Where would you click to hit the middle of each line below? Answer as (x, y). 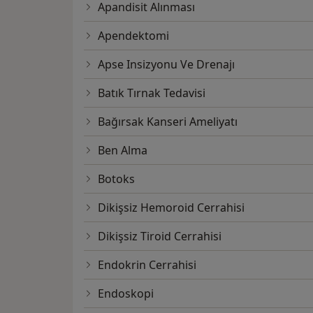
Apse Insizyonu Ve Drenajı (166, 65)
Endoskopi (126, 294)
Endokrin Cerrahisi (147, 265)
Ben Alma (123, 151)
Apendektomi (133, 36)
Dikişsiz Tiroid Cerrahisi (160, 236)
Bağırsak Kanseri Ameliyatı (168, 122)
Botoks (116, 179)
